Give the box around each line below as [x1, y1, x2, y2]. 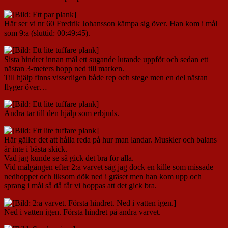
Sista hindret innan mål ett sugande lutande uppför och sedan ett [4, 55, 208, 64]
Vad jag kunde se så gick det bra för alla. [4, 154, 134, 163]
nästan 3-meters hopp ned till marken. [4, 64, 124, 73]
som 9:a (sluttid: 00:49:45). [4, 28, 90, 38]
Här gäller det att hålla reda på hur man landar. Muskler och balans [4, 135, 217, 145]
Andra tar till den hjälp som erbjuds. [4, 109, 119, 118]
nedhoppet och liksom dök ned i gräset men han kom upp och [4, 172, 202, 181]
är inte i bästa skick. [4, 145, 67, 154]
